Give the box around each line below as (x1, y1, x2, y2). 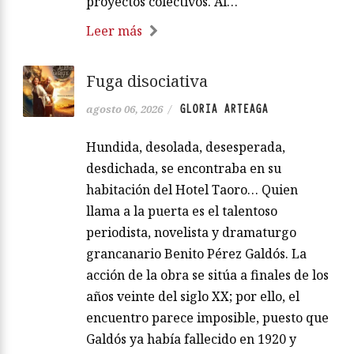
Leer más (86, 22, 142, 40)
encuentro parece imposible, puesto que (86, 309, 329, 327)
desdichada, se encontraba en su (86, 160, 281, 178)
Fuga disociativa (86, 70, 208, 92)
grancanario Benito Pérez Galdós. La (86, 245, 307, 263)
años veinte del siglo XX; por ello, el (86, 288, 299, 306)
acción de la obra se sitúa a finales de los (86, 266, 329, 284)
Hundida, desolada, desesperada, (86, 138, 285, 156)
